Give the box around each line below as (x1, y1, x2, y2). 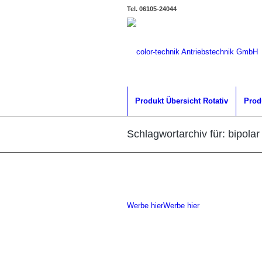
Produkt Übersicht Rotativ (135, 96, 228, 105)
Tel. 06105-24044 (127, 5, 177, 12)
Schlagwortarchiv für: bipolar (127, 128, 260, 140)
